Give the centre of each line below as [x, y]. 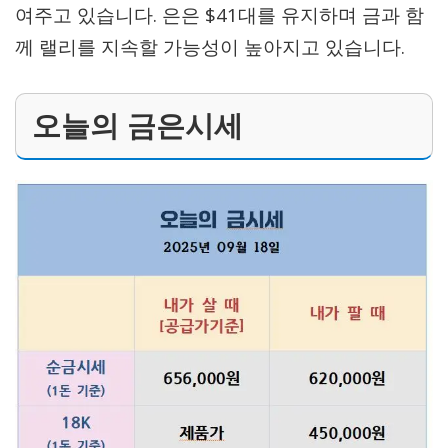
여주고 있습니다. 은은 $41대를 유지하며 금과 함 [219, 15]
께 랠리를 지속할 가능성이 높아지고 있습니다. [210, 47]
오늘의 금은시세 [137, 126]
